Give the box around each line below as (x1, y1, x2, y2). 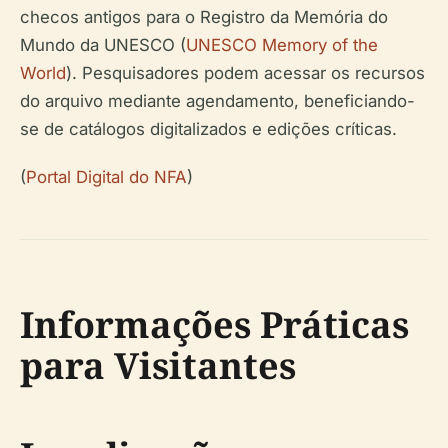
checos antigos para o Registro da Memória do (20, 6, 388, 27)
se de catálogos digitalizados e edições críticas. (20, 118, 397, 139)
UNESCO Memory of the (186, 34, 378, 55)
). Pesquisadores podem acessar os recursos (66, 62, 425, 83)
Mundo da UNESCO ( (20, 34, 186, 55)
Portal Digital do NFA (26, 166, 187, 187)
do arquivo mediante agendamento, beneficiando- (20, 90, 415, 111)
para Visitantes (20, 340, 296, 390)
